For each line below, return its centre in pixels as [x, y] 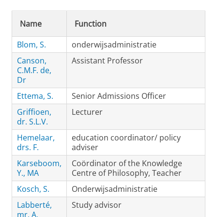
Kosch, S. [33, 189]
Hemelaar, [36, 138]
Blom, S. [31, 45]
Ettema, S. [35, 96]
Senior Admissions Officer [119, 96]
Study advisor [97, 205]
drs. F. [28, 147]
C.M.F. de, [34, 70]
